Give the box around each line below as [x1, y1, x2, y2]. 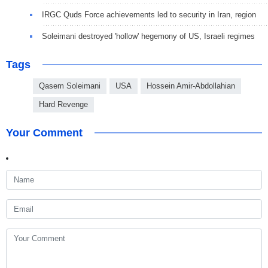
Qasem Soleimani [39, 81, 100, 90]
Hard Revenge [39, 99, 88, 109]
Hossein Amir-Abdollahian [147, 81, 235, 90]
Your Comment [6, 126, 83, 139]
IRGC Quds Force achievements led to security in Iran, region [42, 10, 256, 19]
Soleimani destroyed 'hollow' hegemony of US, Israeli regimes [42, 31, 255, 41]
